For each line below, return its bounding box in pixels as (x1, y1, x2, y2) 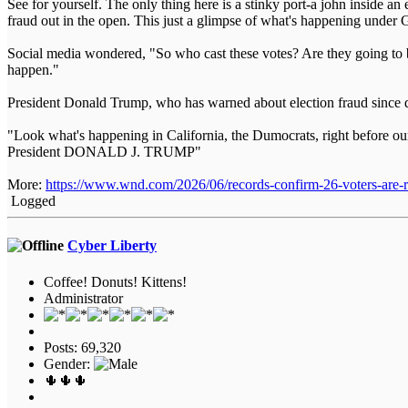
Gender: (44, 355, 94, 372)
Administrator (44, 290, 123, 306)
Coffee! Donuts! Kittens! (44, 273, 187, 290)
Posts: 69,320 (44, 339, 121, 355)
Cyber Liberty (67, 238, 157, 254)
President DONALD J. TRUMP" (7, 144, 201, 160)
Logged (7, 193, 56, 209)
